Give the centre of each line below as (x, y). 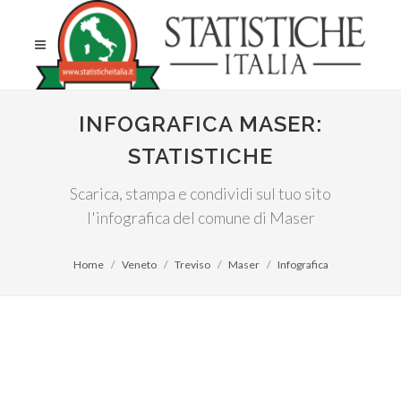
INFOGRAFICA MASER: (200, 124)
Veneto (139, 264)
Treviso (192, 264)
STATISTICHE (200, 156)
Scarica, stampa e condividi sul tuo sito (200, 193)
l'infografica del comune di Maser (200, 218)
